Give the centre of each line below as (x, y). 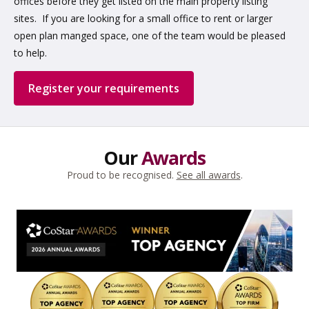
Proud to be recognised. (121, 175)
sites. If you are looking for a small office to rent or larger (143, 18)
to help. (30, 52)
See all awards (208, 175)
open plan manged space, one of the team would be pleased (150, 35)
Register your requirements (104, 88)
